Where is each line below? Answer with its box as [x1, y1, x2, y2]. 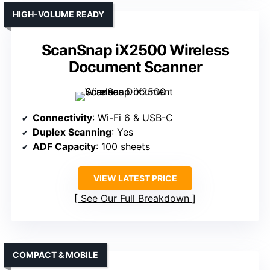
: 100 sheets [96, 140, 150, 153]
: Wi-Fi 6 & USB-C [92, 111, 173, 124]
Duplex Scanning [33, 126, 111, 139]
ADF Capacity [33, 140, 96, 153]
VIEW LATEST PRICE [93, 173, 177, 184]
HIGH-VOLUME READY [13, 9, 104, 20]
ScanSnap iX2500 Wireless [41, 41, 229, 60]
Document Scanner [68, 58, 202, 77]
